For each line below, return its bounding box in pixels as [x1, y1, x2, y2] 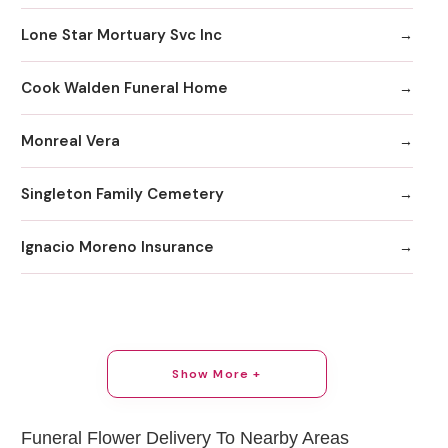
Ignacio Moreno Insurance [21, 236, 214, 257]
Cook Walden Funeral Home [21, 77, 228, 98]
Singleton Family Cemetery [21, 183, 224, 204]
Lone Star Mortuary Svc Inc [21, 24, 222, 45]
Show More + [172, 366, 262, 383]
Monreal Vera [21, 130, 120, 151]
